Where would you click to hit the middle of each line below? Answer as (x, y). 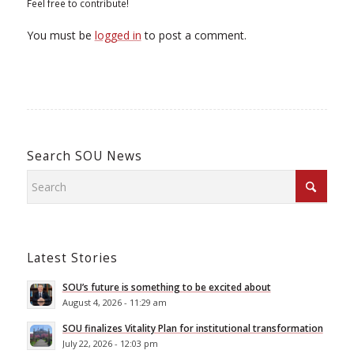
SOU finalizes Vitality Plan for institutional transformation (192, 328)
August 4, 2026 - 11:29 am (114, 302)
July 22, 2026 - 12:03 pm (110, 343)
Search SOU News (84, 156)
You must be (60, 35)
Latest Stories (72, 258)
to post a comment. (194, 35)
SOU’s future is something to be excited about (166, 286)
